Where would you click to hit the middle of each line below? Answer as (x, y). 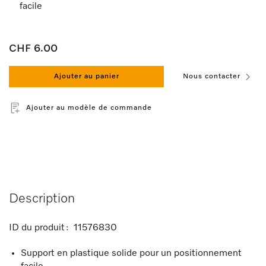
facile (31, 7)
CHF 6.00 (33, 49)
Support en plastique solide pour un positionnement (131, 254)
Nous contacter (212, 77)
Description (42, 199)
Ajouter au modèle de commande (89, 108)
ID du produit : (40, 228)
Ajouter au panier (86, 77)
